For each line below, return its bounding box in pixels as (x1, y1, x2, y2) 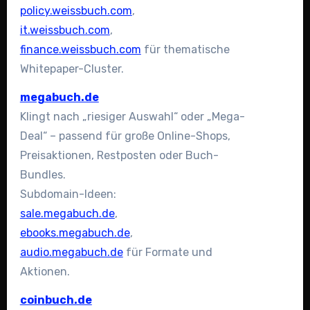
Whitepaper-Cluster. (19, 62, 124, 76)
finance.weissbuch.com (19, 43, 141, 57)
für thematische (140, 43, 230, 57)
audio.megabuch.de (19, 246, 123, 259)
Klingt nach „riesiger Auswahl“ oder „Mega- (19, 110, 245, 124)
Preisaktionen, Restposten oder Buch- (19, 149, 219, 163)
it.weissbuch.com (19, 24, 110, 37)
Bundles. (19, 168, 66, 182)
